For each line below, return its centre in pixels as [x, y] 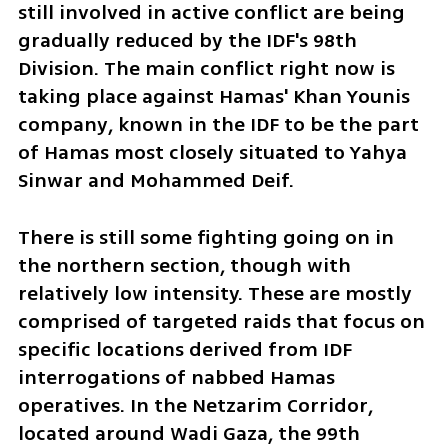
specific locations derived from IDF [184, 349]
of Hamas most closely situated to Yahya [212, 152]
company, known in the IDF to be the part [218, 124]
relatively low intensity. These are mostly [214, 293]
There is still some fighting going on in [205, 237]
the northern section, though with [184, 265]
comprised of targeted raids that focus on [221, 321]
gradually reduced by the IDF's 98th [187, 40]
